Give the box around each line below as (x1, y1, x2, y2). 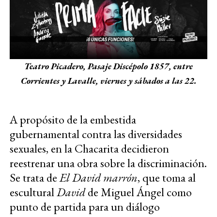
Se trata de (10, 170, 60, 186)
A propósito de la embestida (10, 112, 136, 127)
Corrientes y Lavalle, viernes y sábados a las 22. (20, 75, 197, 87)
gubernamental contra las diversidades (10, 126, 182, 142)
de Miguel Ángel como (85, 185, 192, 200)
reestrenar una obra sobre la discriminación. (10, 155, 207, 171)
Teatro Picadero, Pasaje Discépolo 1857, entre (24, 61, 193, 72)
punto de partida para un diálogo (10, 199, 160, 215)
